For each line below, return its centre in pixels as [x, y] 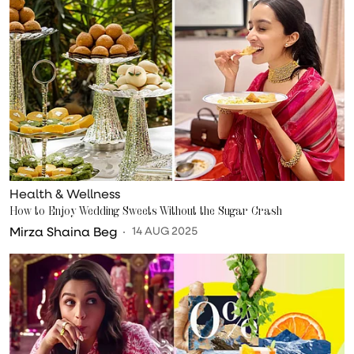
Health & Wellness [65, 193]
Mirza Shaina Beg [63, 231]
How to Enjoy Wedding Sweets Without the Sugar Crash [146, 210]
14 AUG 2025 [165, 231]
